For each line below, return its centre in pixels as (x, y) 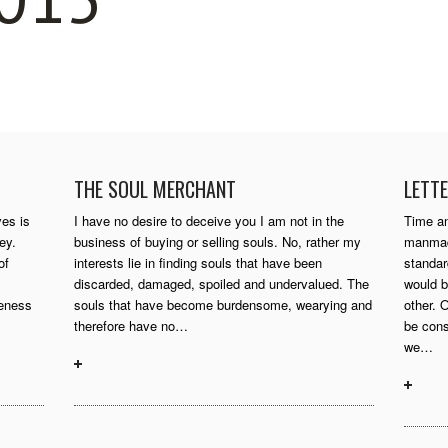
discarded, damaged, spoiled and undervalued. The (221, 283)
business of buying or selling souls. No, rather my (217, 241)
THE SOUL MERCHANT (155, 189)
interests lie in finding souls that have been (198, 262)
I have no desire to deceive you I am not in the (209, 220)
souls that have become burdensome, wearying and (223, 304)
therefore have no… (131, 325)
